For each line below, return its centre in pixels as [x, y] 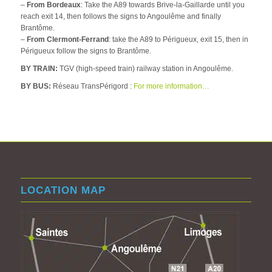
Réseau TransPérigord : [92, 87]
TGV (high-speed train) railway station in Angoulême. [145, 69]
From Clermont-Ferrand [67, 40]
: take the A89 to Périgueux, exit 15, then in [178, 40]
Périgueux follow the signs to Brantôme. [86, 51]
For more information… [171, 87]
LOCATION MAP [63, 190]
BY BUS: [36, 87]
